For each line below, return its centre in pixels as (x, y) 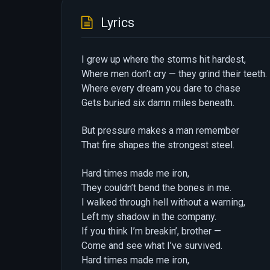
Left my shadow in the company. (149, 216)
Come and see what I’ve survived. (152, 245)
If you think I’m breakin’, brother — (151, 231)
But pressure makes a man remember (160, 131)
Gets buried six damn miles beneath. (158, 103)
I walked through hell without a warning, (163, 202)
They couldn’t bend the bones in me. (156, 187)
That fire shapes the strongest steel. (158, 145)
